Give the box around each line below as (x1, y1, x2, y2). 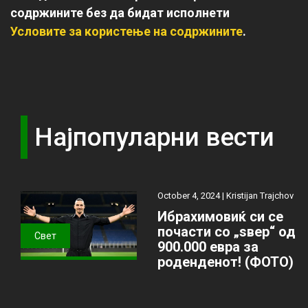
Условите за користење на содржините (10, 23, 243, 38)
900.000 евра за (157, 239, 259, 256)
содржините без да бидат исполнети (10, 5, 230, 20)
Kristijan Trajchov (226, 190, 294, 201)
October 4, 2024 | (157, 190, 227, 201)
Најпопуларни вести (34, 122, 274, 152)
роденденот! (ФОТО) (157, 254, 294, 271)
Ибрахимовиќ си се (157, 208, 284, 225)
